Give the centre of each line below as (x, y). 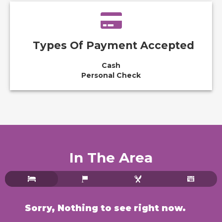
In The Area (111, 158)
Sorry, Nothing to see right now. (105, 208)
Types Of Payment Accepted (113, 45)
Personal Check (111, 75)
